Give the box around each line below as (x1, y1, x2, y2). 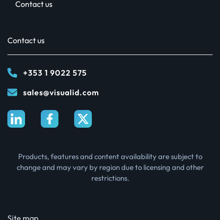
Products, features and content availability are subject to (18, 152, 202, 162)
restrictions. (91, 173, 129, 183)
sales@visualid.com (23, 87, 99, 98)
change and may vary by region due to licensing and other (16, 163, 204, 172)
